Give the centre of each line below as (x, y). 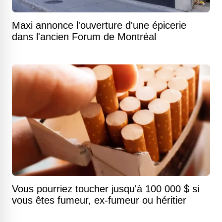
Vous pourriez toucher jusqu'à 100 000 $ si (106, 189)
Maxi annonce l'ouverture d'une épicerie (99, 26)
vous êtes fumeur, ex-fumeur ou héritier (99, 200)
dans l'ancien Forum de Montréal (84, 37)
